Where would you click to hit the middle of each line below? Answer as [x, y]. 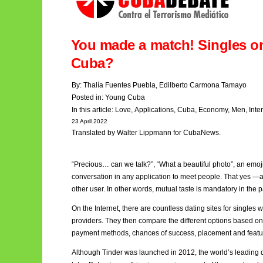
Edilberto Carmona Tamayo [203, 85]
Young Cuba [125, 97]
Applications [154, 109]
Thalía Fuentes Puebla [119, 85]
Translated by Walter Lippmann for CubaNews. [146, 132]
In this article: [93, 109]
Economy [213, 109]
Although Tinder [97, 252]
